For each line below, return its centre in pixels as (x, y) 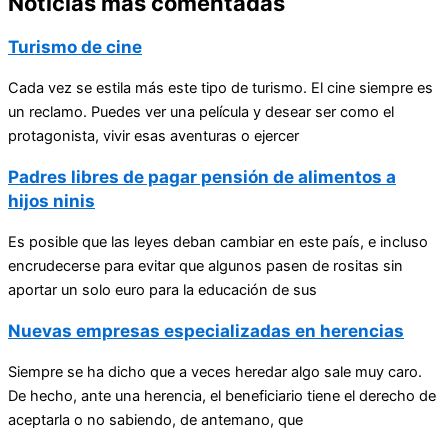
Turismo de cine (75, 47)
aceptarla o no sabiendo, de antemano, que (155, 420)
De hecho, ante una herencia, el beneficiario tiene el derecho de (222, 396)
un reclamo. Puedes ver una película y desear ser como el (201, 112)
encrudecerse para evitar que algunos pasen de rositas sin (205, 266)
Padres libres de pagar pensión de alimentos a (202, 177)
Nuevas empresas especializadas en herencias (206, 331)
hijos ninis (51, 201)
